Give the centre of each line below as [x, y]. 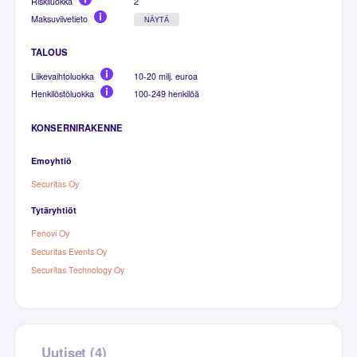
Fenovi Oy [51, 233]
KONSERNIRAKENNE [77, 128]
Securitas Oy [55, 184]
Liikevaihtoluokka [63, 76]
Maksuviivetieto [60, 18]
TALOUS [50, 52]
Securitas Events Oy [69, 252]
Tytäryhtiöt [54, 210]
